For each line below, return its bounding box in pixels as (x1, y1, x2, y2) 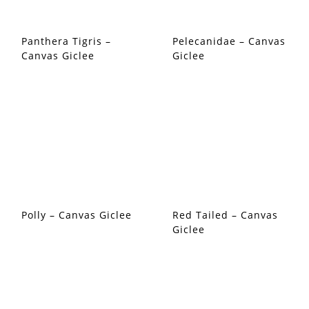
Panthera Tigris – (21, 34, 111, 48)
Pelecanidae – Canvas (172, 34, 286, 48)
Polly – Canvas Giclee (21, 208, 132, 221)
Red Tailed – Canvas (172, 208, 278, 221)
